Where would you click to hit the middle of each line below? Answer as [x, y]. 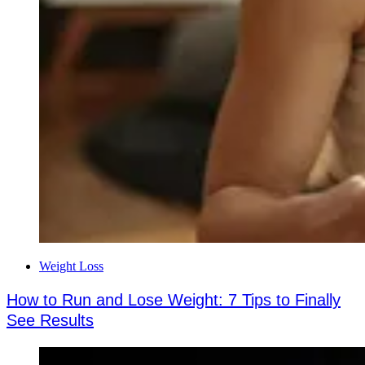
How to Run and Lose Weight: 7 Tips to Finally [174, 299]
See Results [50, 320]
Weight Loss [71, 266]
